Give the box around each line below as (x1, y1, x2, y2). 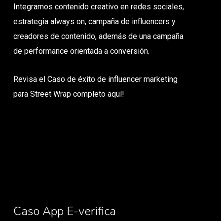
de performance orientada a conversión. (13, 46, 150, 56)
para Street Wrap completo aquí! (13, 89, 125, 99)
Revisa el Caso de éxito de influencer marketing (13, 74, 178, 84)
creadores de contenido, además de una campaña (13, 31, 184, 41)
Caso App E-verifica (13, 203, 116, 219)
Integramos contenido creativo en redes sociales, (13, 1, 184, 11)
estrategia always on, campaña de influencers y (13, 16, 176, 26)
